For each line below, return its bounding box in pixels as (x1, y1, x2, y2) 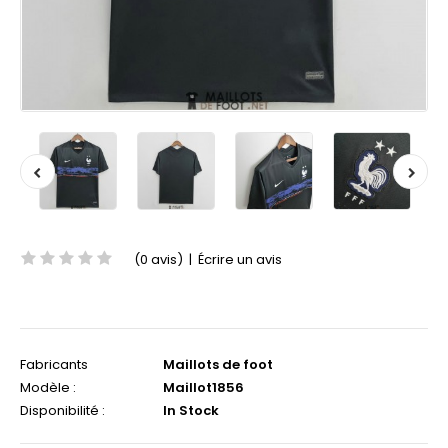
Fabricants (20, 355, 88, 374)
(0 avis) (134, 250, 183, 269)
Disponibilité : (20, 401, 105, 420)
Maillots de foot (163, 355, 273, 374)
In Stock (160, 401, 219, 420)
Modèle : (20, 378, 76, 397)
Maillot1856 (160, 378, 244, 397)
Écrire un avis (198, 250, 282, 269)
